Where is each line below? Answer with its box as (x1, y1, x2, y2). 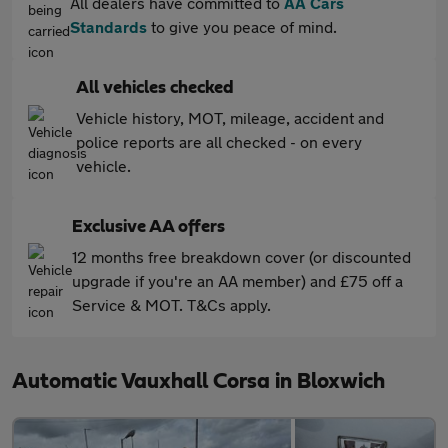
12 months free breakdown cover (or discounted (72, 247, 411, 266)
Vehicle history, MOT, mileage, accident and (76, 108, 384, 127)
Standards (70, 17, 147, 36)
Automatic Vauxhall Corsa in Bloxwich (12, 370, 385, 392)
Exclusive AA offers (72, 218, 225, 236)
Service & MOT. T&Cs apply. (72, 295, 271, 314)
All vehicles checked (76, 79, 234, 97)
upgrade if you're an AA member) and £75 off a (72, 271, 403, 290)
